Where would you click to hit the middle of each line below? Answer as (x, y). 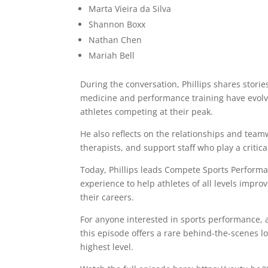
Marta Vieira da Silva (130, 9)
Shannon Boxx (117, 24)
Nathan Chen (115, 40)
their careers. (107, 197)
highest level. (107, 247)
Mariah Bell (112, 55)
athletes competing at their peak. (147, 112)
